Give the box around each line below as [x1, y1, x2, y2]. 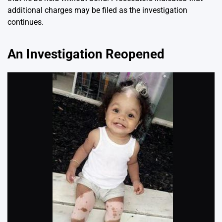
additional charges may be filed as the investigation [7, 5, 187, 15]
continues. [7, 17, 44, 27]
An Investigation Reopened [7, 46, 165, 61]
